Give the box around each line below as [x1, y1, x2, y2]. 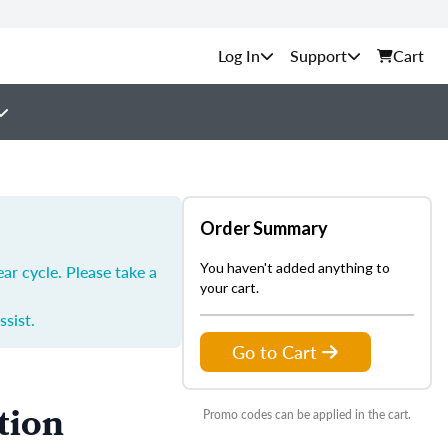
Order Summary [200, 217, 328, 239]
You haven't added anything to [200, 259, 390, 276]
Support [290, 44, 347, 67]
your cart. [200, 279, 259, 296]
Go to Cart [232, 339, 317, 364]
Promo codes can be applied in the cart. [203, 406, 411, 423]
